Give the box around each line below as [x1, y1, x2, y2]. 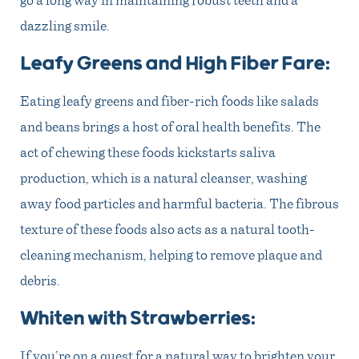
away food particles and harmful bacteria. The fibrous [20, 192, 339, 212]
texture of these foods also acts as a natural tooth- [20, 218, 315, 238]
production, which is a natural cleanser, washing [20, 167, 307, 187]
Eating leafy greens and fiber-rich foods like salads [20, 90, 319, 110]
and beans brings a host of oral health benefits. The [20, 115, 321, 135]
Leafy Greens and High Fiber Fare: [20, 53, 330, 75]
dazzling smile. [20, 14, 110, 34]
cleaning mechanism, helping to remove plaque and [20, 244, 322, 264]
